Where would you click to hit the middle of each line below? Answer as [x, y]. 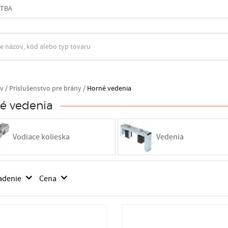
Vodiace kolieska [41, 137]
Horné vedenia [109, 88]
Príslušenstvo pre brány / [47, 88]
